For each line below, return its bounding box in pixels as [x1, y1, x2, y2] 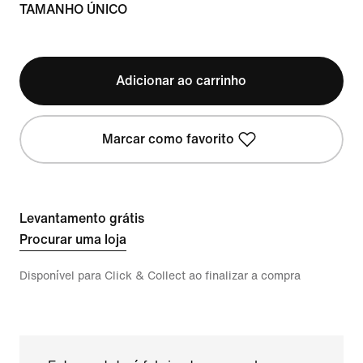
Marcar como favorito [102, 132, 235, 146]
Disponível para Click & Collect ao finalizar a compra [19, 270, 301, 282]
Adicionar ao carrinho [116, 74, 247, 88]
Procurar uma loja [19, 233, 126, 246]
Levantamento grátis [19, 211, 144, 225]
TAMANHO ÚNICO [19, 2, 127, 16]
